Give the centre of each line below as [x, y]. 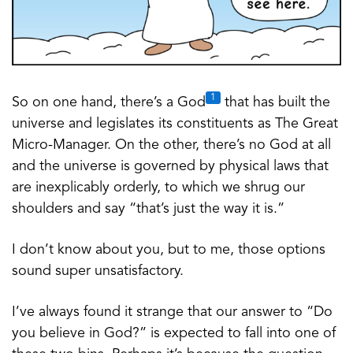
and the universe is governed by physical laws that [170, 166]
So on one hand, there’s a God [109, 102]
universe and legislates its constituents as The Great [175, 123]
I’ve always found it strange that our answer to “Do [172, 312]
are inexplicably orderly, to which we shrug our [158, 187]
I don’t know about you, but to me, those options [169, 249]
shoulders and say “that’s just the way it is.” [148, 208]
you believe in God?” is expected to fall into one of [174, 333]
